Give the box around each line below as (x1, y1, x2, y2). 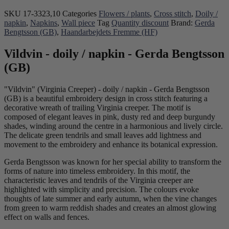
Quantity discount (111, 18, 169, 28)
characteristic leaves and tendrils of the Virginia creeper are (4, 175, 193, 185)
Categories (62, 9, 97, 18)
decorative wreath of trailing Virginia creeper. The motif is (4, 103, 191, 112)
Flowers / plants (99, 9, 150, 18)
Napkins (30, 18, 57, 28)
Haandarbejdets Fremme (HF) (61, 28, 157, 37)
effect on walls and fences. (4, 212, 89, 221)
